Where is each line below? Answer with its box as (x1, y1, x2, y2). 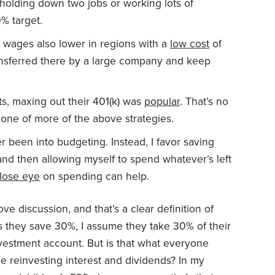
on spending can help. (40, 169, 149, 183)
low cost (170, 37, 209, 50)
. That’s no (180, 95, 228, 108)
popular (144, 95, 180, 108)
